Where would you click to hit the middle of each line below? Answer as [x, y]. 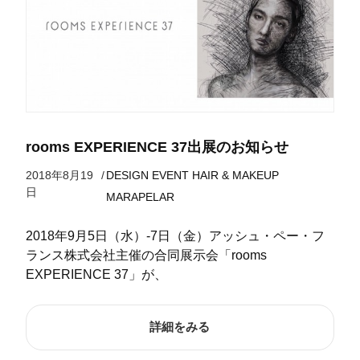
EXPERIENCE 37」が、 [96, 275]
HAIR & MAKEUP [235, 176]
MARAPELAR [140, 197]
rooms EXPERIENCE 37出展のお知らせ [157, 147]
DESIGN [127, 176]
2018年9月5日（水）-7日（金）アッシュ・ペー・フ [175, 236]
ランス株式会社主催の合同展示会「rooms [146, 256]
